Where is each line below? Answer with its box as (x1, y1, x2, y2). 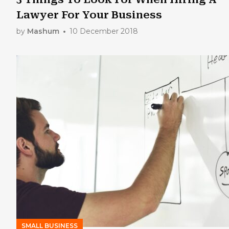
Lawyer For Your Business (16, 8, 162, 21)
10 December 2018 (70, 27, 138, 36)
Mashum (27, 27, 59, 36)
